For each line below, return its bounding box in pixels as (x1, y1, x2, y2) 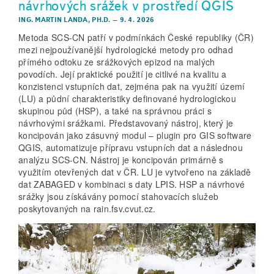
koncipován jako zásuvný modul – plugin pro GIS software (18, 129, 252, 142)
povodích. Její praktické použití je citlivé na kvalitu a (18, 68, 227, 81)
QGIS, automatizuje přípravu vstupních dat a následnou (18, 141, 243, 154)
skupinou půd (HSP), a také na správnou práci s (18, 105, 212, 117)
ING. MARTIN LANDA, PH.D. (18, 15, 111, 24)
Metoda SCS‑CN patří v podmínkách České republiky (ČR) (18, 31, 254, 44)
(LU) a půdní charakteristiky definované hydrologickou (18, 92, 236, 105)
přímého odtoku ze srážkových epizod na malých (18, 56, 215, 68)
